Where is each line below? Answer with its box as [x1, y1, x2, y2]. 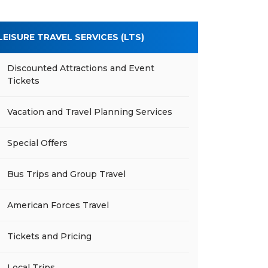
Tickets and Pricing [7, 231, 92, 242]
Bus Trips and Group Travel [7, 169, 126, 179]
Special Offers [7, 138, 68, 148]
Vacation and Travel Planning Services [7, 106, 172, 117]
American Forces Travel [7, 200, 109, 211]
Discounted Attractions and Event [7, 63, 154, 74]
